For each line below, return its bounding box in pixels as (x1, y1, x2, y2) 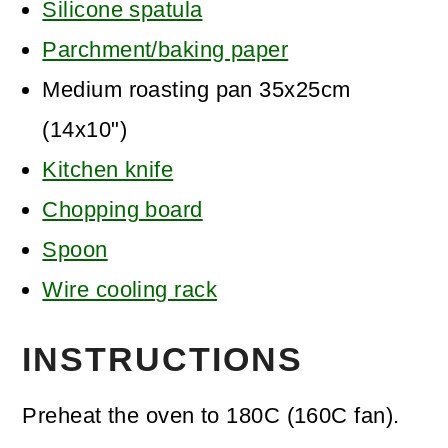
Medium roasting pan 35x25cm (42, 76, 351, 102)
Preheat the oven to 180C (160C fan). (22, 402, 400, 428)
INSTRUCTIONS (22, 340, 304, 378)
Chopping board (42, 196, 203, 222)
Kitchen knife (42, 156, 174, 182)
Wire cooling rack (42, 276, 218, 302)
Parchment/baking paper (42, 36, 289, 62)
